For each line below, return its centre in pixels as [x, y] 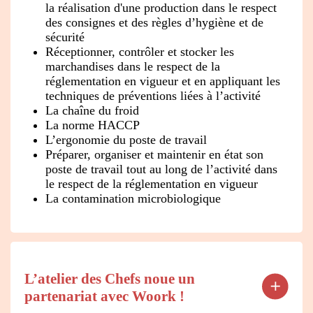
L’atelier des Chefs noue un [110, 279]
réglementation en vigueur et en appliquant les [163, 81]
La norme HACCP [93, 125]
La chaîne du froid [92, 111]
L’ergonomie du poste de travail [126, 140]
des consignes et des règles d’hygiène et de [154, 23]
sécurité [65, 37]
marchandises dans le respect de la [133, 67]
